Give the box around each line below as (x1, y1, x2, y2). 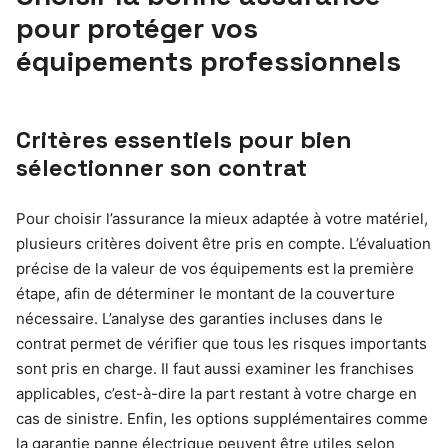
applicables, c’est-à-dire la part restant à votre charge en (16, 383, 417, 403)
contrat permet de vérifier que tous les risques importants (16, 333, 427, 353)
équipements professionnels (16, 42, 401, 79)
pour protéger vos (16, 9, 258, 46)
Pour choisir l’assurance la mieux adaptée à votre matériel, (16, 208, 428, 228)
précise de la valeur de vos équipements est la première (16, 258, 414, 278)
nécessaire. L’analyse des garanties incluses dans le (16, 308, 383, 328)
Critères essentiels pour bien (16, 123, 352, 155)
